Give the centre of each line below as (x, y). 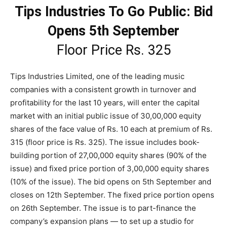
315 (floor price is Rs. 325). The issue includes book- (105, 142)
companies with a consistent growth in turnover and (103, 89)
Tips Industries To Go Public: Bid (113, 11)
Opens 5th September (113, 31)
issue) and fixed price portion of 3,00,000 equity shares (110, 168)
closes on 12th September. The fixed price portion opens (112, 195)
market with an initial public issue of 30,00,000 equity (106, 116)
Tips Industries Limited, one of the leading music (97, 76)
